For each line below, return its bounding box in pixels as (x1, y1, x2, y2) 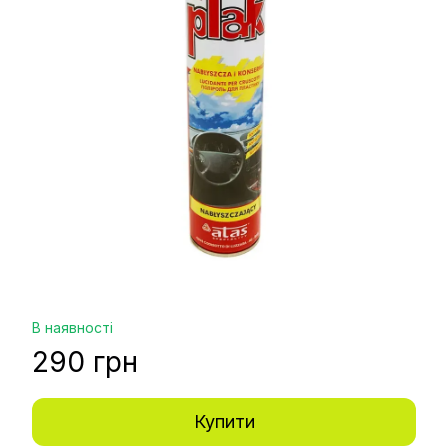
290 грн (32, 344, 138, 379)
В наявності (32, 318, 113, 336)
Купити (193, 410, 255, 432)
